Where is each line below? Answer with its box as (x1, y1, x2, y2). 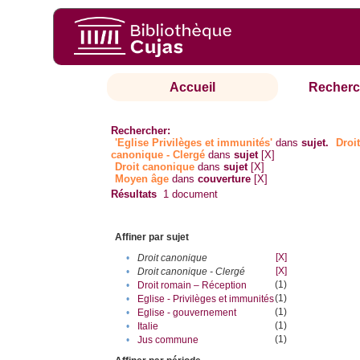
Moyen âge (115, 173, 170, 186)
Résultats (111, 188, 157, 201)
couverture (198, 173, 252, 186)
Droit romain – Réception (137, 280, 247, 292)
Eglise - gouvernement (137, 307, 237, 319)
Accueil (170, 80, 216, 95)
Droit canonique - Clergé (137, 266, 246, 278)
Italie (137, 321, 159, 333)
